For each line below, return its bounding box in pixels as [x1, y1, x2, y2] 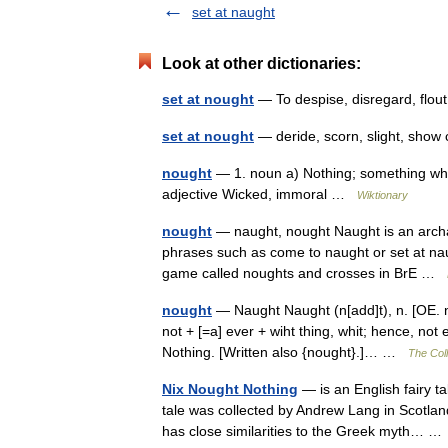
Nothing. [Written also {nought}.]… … [162, 344, 408, 360]
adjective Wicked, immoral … [162, 186, 357, 202]
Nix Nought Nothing [162, 381, 298, 397]
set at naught [192, 4, 275, 20]
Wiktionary [357, 189, 408, 201]
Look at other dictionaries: [162, 55, 361, 72]
